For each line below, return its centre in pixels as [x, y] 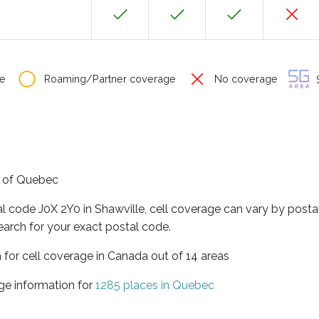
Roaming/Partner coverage [109, 79]
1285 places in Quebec [155, 285]
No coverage [245, 79]
